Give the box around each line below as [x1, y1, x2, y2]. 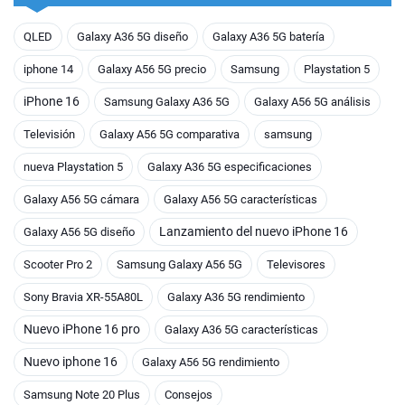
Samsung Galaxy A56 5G [117, 257, 242, 271]
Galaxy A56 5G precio [98, 61, 206, 76]
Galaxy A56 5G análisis [254, 94, 371, 108]
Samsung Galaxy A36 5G [104, 94, 230, 108]
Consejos [165, 387, 212, 401]
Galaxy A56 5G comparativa [99, 127, 240, 141]
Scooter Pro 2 [24, 257, 92, 271]
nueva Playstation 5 [24, 159, 123, 174]
